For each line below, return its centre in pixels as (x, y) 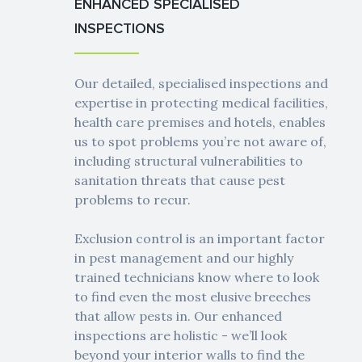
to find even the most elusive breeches (193, 297)
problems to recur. (133, 200)
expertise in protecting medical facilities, (201, 103)
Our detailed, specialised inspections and (201, 84)
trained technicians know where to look (197, 278)
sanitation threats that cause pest (180, 181)
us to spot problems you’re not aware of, (200, 142)
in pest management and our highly (184, 258)
